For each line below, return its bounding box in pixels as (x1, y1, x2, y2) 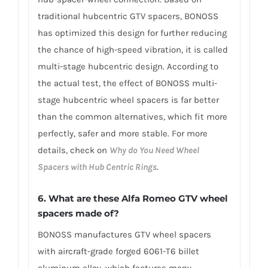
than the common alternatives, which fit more (37, 111, 227, 123)
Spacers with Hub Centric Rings (37, 162, 157, 173)
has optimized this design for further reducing (37, 28, 227, 39)
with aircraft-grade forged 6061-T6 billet (37, 245, 199, 257)
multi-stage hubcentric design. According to (37, 61, 218, 72)
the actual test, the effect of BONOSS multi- (37, 78, 217, 89)
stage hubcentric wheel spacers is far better (37, 95, 219, 106)
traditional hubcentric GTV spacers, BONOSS (37, 11, 218, 22)
